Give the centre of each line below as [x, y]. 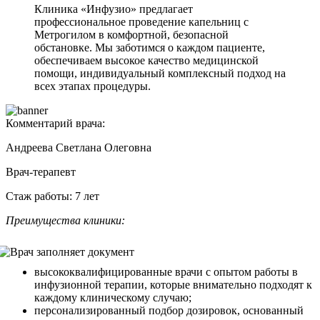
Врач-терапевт [41, 172]
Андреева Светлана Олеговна [79, 148]
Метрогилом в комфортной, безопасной [131, 35]
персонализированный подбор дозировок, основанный [169, 311]
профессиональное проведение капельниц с [141, 22]
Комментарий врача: [55, 124]
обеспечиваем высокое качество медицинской [146, 61]
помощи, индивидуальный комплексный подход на [160, 74]
